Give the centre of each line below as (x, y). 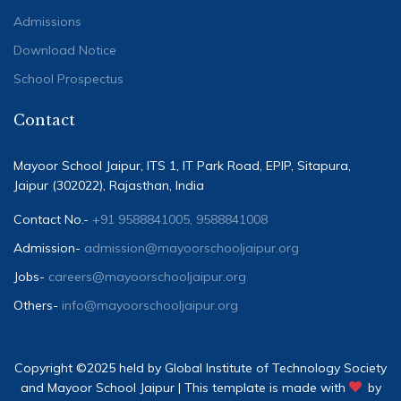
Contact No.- (53, 219)
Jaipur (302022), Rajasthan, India (109, 185)
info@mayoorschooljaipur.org (150, 305)
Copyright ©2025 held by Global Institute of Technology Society (200, 367)
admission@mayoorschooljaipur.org (192, 247)
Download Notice (65, 50)
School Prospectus (68, 78)
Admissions (47, 21)
